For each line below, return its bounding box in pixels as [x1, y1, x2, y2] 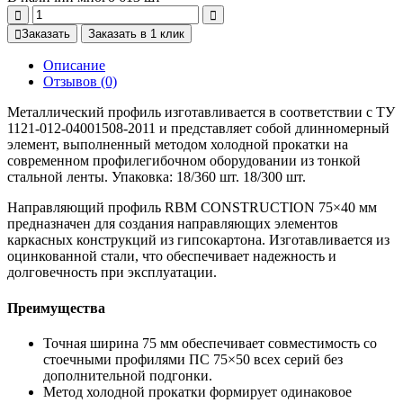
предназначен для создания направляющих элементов [7, 216, 338, 232]
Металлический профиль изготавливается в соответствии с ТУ [7, 104, 395, 121]
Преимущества [7, 300, 105, 316]
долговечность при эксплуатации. [7, 264, 217, 281]
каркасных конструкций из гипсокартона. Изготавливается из [7, 232, 390, 248]
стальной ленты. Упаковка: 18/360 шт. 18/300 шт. [7, 169, 306, 185]
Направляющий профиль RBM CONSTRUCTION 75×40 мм [7, 200, 377, 216]
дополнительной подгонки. [43, 367, 212, 383]
